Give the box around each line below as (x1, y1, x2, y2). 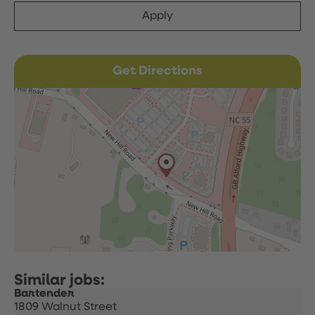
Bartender (14, 288, 75, 300)
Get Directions (112, 65, 202, 77)
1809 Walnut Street (14, 302, 117, 313)
